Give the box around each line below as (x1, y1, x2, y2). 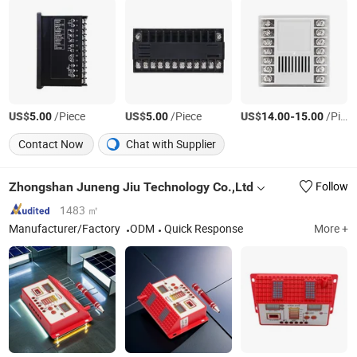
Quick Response (164, 222, 244, 237)
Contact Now (18, 137, 84, 152)
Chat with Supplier (124, 137, 217, 152)
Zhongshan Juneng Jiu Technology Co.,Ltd (9, 178, 254, 194)
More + (313, 222, 348, 237)
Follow (315, 178, 348, 194)
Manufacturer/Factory (9, 222, 124, 237)
